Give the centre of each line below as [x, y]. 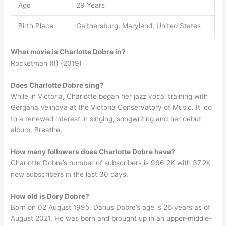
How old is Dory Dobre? [50, 196]
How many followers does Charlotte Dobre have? [93, 152]
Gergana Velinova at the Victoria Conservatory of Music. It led [111, 108]
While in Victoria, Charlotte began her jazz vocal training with [109, 97]
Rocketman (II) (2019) [46, 63]
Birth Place [36, 25]
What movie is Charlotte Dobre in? [68, 52]
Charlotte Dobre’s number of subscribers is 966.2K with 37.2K [111, 163]
